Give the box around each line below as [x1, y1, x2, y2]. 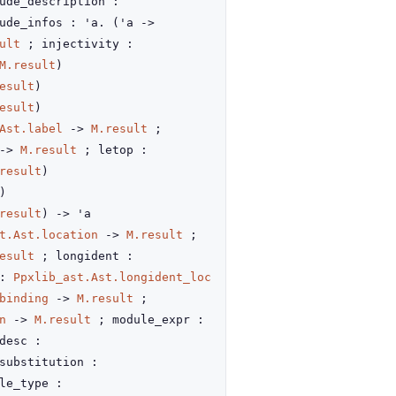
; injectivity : [20, 37, 133, 50]
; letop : [77, 143, 148, 156]
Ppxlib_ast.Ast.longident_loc [13, 270, 211, 284]
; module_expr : [91, 313, 204, 326]
